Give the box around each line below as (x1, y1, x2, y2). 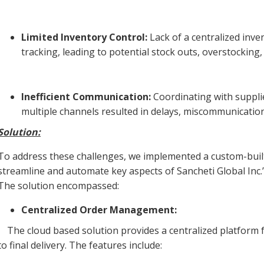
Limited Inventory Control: (21, 31, 150, 44)
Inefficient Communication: (21, 90, 153, 104)
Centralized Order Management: (21, 203, 177, 217)
